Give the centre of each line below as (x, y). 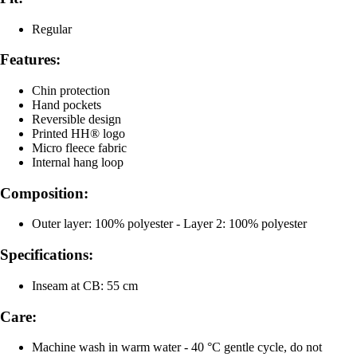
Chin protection (71, 91)
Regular (52, 29)
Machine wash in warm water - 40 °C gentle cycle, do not (177, 347)
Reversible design (76, 120)
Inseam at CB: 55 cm (85, 285)
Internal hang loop (78, 163)
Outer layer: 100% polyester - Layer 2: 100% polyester (169, 224)
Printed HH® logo (78, 134)
